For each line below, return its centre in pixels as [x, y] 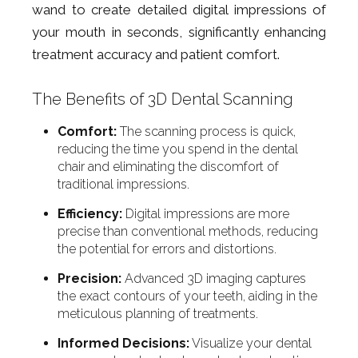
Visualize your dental [251, 343]
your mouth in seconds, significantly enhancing [179, 32]
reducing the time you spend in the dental [178, 149]
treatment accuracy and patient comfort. [156, 54]
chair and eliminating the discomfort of [168, 167]
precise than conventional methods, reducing [188, 231]
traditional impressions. [123, 184]
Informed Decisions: [123, 343]
